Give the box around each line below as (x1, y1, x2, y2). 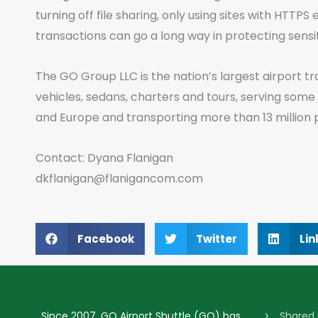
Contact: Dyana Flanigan (35, 150, 173, 166)
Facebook (77, 231, 134, 246)
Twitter (196, 231, 237, 246)
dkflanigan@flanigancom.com (35, 170, 203, 187)
